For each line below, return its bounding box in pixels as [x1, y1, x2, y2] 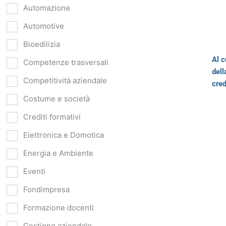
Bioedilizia [23, 39, 60, 49]
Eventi [23, 166, 45, 176]
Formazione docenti [23, 202, 94, 212]
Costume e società [23, 93, 90, 103]
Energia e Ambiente [23, 148, 93, 158]
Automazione [23, 3, 70, 13]
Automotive [23, 21, 64, 31]
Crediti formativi [23, 111, 81, 122]
